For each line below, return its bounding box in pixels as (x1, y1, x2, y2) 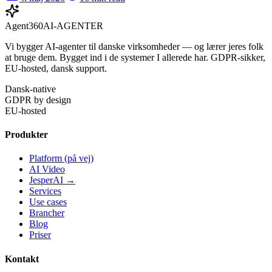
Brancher (29, 208, 64, 219)
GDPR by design (5, 94, 71, 105)
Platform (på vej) (29, 153, 93, 164)
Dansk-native (5, 83, 56, 94)
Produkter (5, 129, 48, 140)
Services (29, 186, 61, 197)
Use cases (29, 197, 67, 208)
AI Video (29, 164, 65, 175)
